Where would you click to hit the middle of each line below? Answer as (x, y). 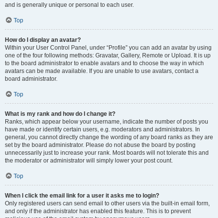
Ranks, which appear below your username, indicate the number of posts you (107, 122)
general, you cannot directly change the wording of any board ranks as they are (109, 137)
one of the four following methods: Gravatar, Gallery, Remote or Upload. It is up (108, 56)
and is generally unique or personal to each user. (69, 5)
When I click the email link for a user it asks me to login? (82, 196)
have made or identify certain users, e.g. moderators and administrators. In (102, 130)
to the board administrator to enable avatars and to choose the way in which (104, 64)
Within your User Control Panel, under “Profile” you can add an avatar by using (108, 48)
